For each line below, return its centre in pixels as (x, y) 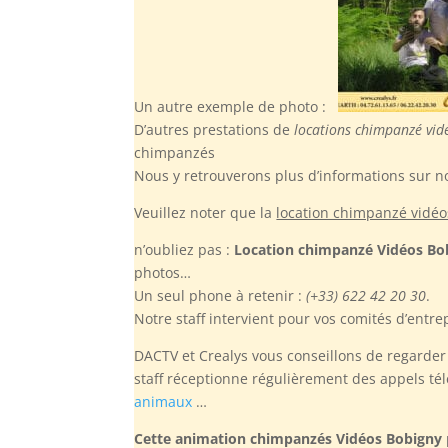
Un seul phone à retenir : (220, 295)
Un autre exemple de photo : (236, 106)
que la (251, 212)
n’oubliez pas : (184, 249)
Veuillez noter (180, 212)
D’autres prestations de (214, 129)
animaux (163, 401)
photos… (163, 272)
